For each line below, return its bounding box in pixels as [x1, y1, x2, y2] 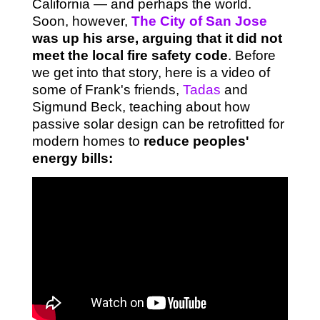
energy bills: [31, 151, 113, 166]
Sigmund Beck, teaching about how [31, 99, 250, 115]
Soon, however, [31, 14, 131, 29]
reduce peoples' [139, 134, 249, 149]
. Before [227, 48, 276, 64]
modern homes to [31, 134, 140, 149]
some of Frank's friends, [31, 82, 183, 98]
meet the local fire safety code [31, 48, 228, 64]
